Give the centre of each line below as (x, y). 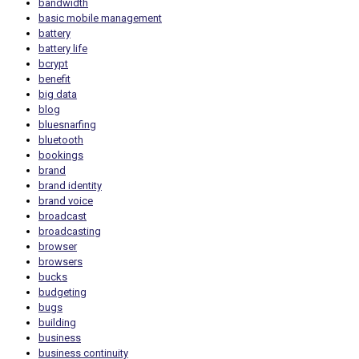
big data (58, 95)
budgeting (63, 292)
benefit (54, 79)
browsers (61, 262)
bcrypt (53, 64)
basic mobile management (100, 18)
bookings (61, 155)
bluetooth (61, 140)
